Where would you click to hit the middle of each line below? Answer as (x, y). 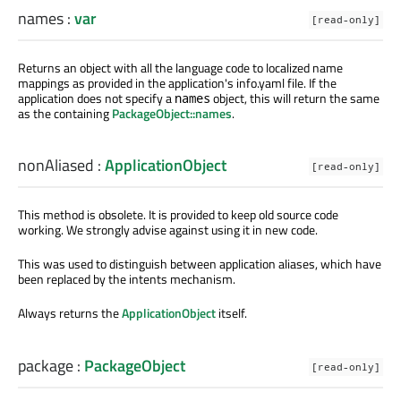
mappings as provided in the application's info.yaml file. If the (177, 83)
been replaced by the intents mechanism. (127, 279)
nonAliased (56, 166)
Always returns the (70, 313)
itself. (231, 313)
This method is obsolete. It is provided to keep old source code (178, 215)
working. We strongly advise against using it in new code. (168, 230)
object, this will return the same (295, 98)
